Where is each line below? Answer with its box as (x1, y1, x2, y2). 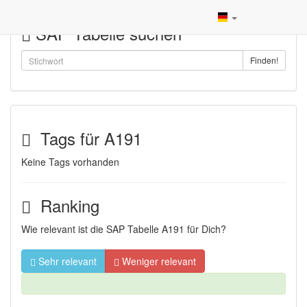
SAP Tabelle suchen (31, 21, 182, 45)
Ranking (31, 193, 99, 217)
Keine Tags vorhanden (21, 155, 119, 169)
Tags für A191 (31, 126, 142, 150)
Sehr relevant (36, 254, 97, 268)
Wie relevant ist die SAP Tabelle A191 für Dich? (21, 222, 226, 236)
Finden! (250, 54, 278, 66)
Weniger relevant (119, 254, 196, 268)
